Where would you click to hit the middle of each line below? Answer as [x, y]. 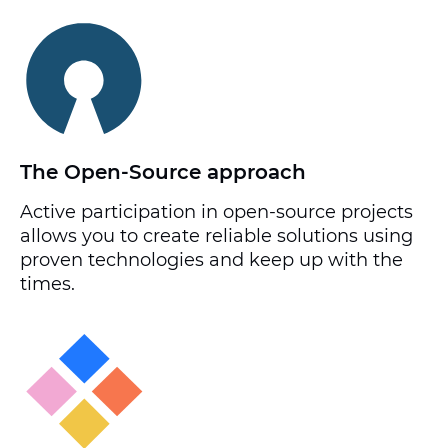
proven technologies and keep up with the [211, 260]
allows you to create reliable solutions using [216, 236]
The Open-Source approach [163, 172]
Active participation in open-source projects [216, 212]
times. [50, 284]
